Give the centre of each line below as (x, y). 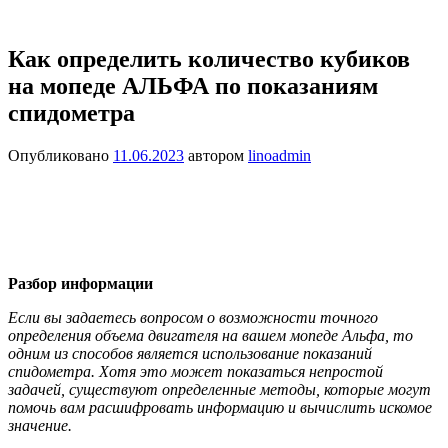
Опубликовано (60, 155)
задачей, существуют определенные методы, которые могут (219, 389)
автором (216, 155)
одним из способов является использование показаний (190, 353)
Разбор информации (80, 283)
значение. (40, 425)
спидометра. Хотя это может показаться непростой (195, 371)
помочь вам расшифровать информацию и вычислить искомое (220, 407)
